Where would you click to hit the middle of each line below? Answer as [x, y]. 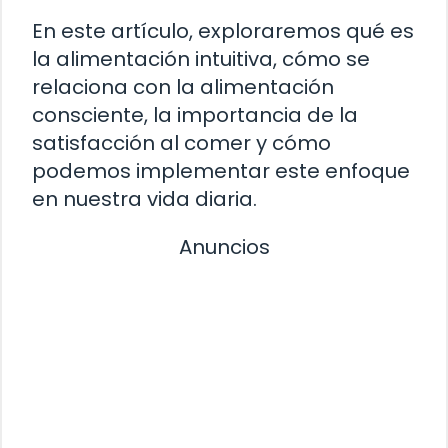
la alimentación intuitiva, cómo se [201, 59]
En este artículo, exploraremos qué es [223, 31]
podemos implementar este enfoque [221, 171]
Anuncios [224, 247]
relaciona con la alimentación [183, 87]
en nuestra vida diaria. [144, 199]
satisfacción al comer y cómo [181, 143]
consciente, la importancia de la [195, 115]
